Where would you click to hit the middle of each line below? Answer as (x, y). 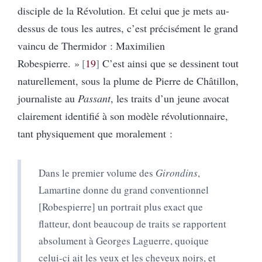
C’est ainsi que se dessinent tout (169, 63)
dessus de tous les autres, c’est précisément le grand (128, 28)
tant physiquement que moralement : (95, 133)
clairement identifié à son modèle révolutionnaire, (123, 116)
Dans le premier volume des (97, 173)
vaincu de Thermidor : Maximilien (91, 45)
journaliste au (48, 98)
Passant (94, 98)
